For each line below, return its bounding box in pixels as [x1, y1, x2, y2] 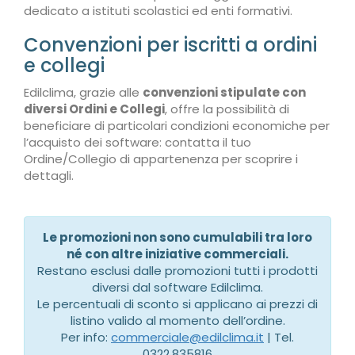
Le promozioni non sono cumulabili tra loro [43, 229, 312, 246]
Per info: [61, 329, 111, 345]
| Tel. [264, 329, 294, 345]
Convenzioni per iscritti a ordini [24, 32, 317, 58]
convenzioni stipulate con [143, 84, 306, 101]
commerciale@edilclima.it [111, 329, 264, 345]
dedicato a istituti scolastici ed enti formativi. [24, 2, 292, 19]
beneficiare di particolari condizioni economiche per [24, 117, 330, 134]
